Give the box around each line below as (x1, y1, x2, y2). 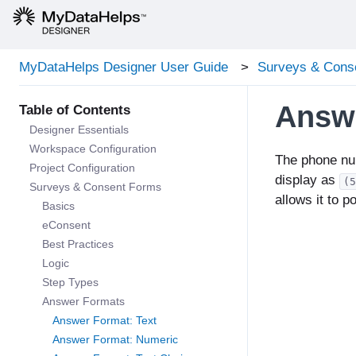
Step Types (42, 276, 99, 289)
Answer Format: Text (52, 314, 157, 327)
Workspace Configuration (29, 142, 157, 156)
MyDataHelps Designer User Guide (19, 60, 228, 75)
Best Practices (42, 238, 114, 251)
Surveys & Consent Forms (29, 180, 161, 194)
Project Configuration (29, 161, 135, 175)
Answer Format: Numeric (52, 333, 178, 346)
